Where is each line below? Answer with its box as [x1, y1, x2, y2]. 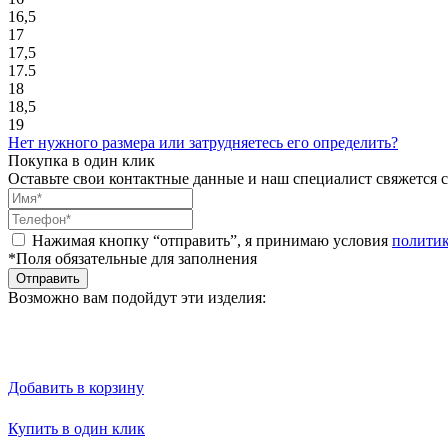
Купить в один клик [8, 419, 145, 437]
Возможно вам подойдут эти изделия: [8, 288, 266, 306]
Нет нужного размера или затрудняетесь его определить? [8, 133, 398, 151]
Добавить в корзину [8, 378, 144, 396]
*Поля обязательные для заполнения [8, 249, 257, 267]
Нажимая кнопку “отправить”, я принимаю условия [32, 231, 392, 249]
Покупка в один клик [8, 151, 155, 169]
